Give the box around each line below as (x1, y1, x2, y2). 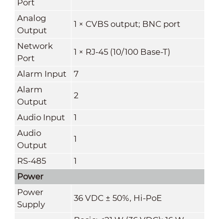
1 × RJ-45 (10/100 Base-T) (73, 46, 171, 57)
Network (17, 41, 53, 51)
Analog (17, 13, 46, 23)
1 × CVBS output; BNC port (73, 19, 180, 29)
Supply (17, 199, 45, 209)
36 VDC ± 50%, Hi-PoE (73, 193, 162, 203)
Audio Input (17, 112, 65, 122)
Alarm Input (17, 68, 66, 79)
